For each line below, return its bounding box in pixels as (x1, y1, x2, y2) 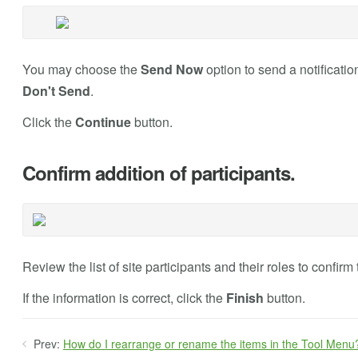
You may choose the (22, 60, 141, 79)
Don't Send (22, 82, 90, 101)
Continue (74, 113, 131, 132)
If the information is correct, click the (22, 288, 226, 308)
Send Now (140, 60, 203, 79)
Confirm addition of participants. (22, 159, 295, 187)
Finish (225, 288, 264, 308)
